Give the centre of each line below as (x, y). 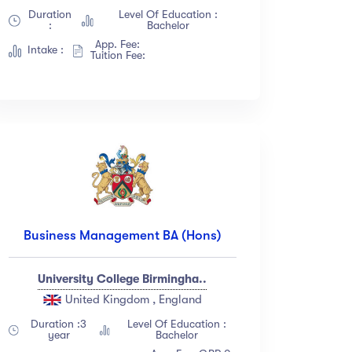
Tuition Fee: (121, 55)
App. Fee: (121, 44)
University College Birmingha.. (123, 279)
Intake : (45, 50)
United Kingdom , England (132, 300)
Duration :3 (59, 324)
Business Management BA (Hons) (122, 236)
